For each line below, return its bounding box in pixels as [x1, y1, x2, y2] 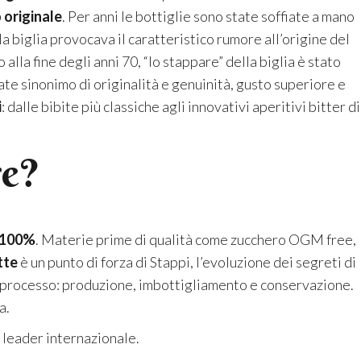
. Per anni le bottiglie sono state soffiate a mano [62, 7, 355, 26]
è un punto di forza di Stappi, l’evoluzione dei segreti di [17, 253, 356, 272]
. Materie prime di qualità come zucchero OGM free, [35, 230, 356, 249]
